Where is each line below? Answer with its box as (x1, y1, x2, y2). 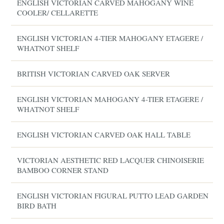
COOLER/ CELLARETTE (17, 7, 98, 17)
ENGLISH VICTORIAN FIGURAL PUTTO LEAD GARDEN (17, 190, 209, 200)
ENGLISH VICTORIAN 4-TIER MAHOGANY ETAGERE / (17, 33, 203, 43)
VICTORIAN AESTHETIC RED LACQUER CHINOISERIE (17, 155, 204, 165)
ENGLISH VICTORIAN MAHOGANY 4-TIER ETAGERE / (17, 94, 203, 104)
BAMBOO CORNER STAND (17, 165, 109, 175)
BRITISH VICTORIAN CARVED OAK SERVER (17, 68, 170, 78)
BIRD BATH (17, 200, 57, 210)
